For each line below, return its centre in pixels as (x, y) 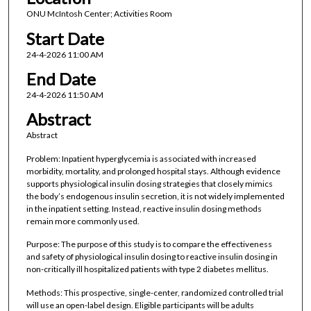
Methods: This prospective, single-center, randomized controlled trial (154, 292)
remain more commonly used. (83, 221)
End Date (61, 79)
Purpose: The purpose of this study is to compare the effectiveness (149, 244)
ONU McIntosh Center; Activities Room (99, 14)
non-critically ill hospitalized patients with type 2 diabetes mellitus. (147, 269)
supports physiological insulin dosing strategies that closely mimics (149, 183)
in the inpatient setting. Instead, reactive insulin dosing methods (144, 208)
